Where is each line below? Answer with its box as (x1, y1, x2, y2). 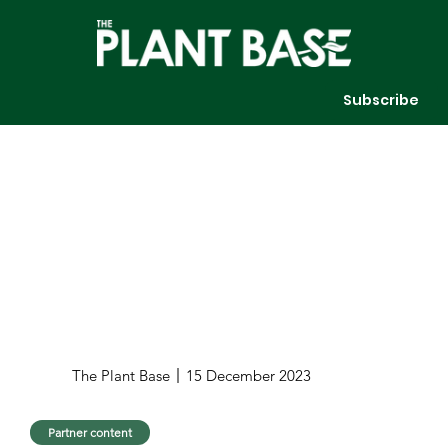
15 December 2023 (185, 365, 311, 385)
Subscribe (343, 89, 420, 110)
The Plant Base (72, 365, 171, 385)
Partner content (48, 424, 133, 440)
